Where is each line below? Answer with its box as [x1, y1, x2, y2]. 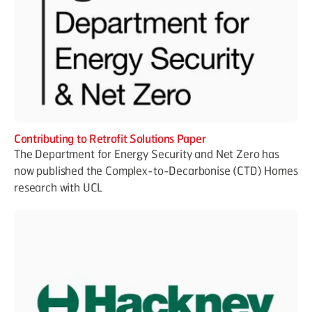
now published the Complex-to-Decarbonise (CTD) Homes [14, 162, 298, 178]
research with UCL [14, 179, 103, 194]
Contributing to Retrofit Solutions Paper [14, 130, 206, 146]
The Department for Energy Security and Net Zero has [14, 146, 279, 161]
